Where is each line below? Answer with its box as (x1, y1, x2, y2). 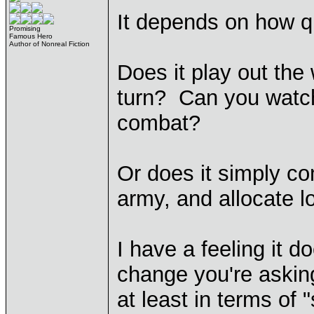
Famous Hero (9, 32, 53, 40)
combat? (117, 111, 200, 135)
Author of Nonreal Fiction (9, 40, 90, 48)
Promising (9, 25, 41, 32)
